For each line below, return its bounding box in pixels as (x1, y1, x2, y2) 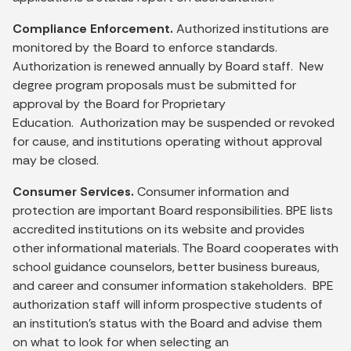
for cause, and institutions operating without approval (13, 132, 322, 150)
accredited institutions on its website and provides (13, 220, 305, 237)
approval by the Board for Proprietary (13, 95, 226, 112)
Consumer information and (134, 183, 289, 200)
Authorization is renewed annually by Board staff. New (13, 57, 324, 74)
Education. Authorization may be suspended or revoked (13, 114, 335, 131)
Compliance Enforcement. (13, 20, 173, 37)
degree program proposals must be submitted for (13, 76, 296, 93)
